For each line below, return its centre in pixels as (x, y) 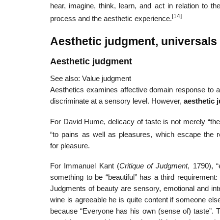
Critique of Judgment (153, 166)
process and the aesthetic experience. (111, 19)
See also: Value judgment (91, 78)
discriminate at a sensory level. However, (117, 101)
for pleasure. (70, 146)
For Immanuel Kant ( (85, 166)
